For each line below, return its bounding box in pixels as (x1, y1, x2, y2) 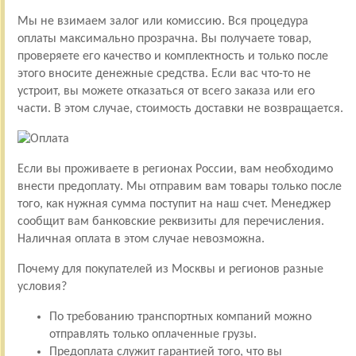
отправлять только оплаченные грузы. (48, 327, 257, 341)
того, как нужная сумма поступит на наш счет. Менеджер (17, 197, 331, 211)
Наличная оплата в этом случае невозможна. (17, 232, 265, 246)
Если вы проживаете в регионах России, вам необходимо (17, 162, 333, 176)
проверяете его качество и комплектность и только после (17, 49, 328, 63)
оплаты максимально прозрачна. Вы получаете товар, (17, 32, 311, 45)
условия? (17, 280, 70, 293)
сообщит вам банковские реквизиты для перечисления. (17, 215, 324, 228)
